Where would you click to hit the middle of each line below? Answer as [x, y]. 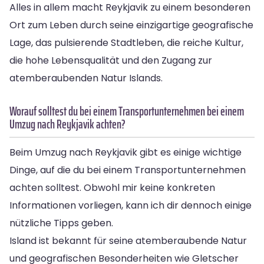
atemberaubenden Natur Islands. [86, 78]
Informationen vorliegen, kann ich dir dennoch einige [131, 205]
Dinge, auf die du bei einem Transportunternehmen [128, 170]
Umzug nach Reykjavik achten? [67, 124]
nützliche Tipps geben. [61, 223]
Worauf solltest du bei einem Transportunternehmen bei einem [127, 111]
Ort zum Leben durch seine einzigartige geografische [131, 25]
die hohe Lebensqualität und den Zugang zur [111, 60]
